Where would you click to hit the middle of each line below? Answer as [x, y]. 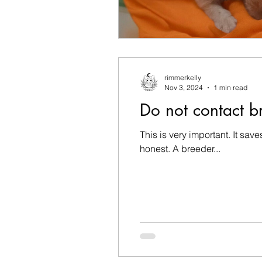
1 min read [230, 87]
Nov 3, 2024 [184, 87]
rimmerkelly [183, 77]
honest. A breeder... [180, 149]
